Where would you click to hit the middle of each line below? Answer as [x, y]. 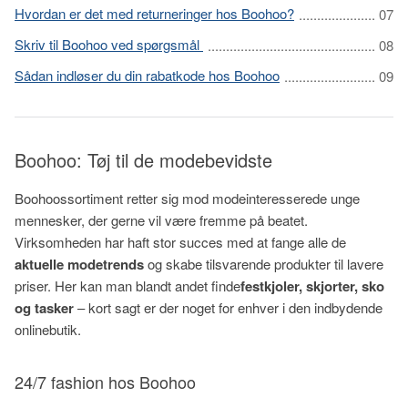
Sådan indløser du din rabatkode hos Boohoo [147, 75]
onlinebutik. [50, 329]
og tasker [46, 308]
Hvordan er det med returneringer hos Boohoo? [154, 13]
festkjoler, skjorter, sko [312, 286]
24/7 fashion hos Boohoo [105, 382]
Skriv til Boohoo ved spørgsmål [109, 44]
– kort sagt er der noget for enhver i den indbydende [230, 307]
